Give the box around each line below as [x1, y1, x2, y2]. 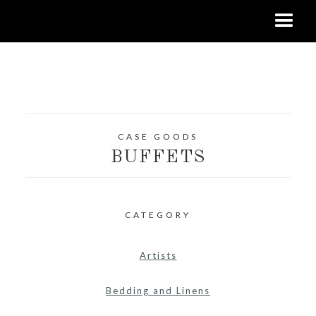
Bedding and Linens [106, 285, 210, 296]
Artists [139, 250, 177, 261]
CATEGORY [125, 209, 191, 220]
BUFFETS [110, 149, 206, 166]
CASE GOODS [118, 131, 198, 142]
